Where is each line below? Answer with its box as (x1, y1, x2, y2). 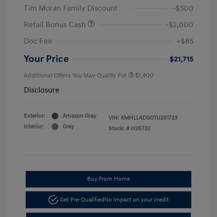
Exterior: (24, 112, 45, 120)
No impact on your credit (104, 196, 169, 203)
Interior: (24, 123, 44, 130)
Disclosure (24, 85, 60, 95)
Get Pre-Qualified (60, 196, 104, 203)
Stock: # (108, 124, 129, 132)
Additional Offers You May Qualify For (24, 71, 127, 79)
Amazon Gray (62, 112, 96, 120)
